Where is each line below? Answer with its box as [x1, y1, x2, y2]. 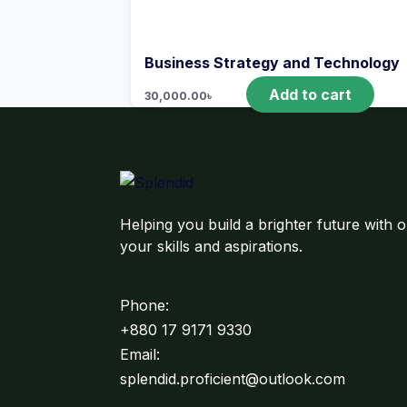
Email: [120, 345, 164, 363]
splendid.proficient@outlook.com [120, 370, 345, 388]
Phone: [120, 296, 169, 314]
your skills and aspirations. [120, 237, 303, 255]
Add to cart [269, 85, 352, 104]
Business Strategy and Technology [144, 54, 400, 72]
